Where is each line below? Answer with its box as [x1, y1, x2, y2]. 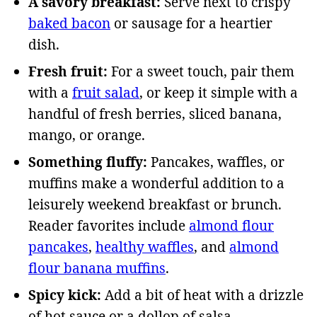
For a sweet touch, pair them [108, 62, 294, 81]
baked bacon [28, 14, 110, 33]
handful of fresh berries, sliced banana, [28, 105, 282, 124]
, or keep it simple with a [139, 83, 298, 103]
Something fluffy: [28, 153, 147, 172]
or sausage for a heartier [110, 14, 272, 33]
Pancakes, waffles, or [147, 153, 284, 172]
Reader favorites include [28, 217, 189, 236]
